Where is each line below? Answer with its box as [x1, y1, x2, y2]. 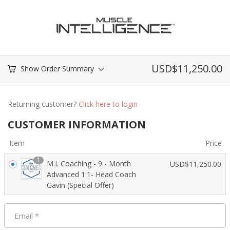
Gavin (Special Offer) [47, 180, 114, 190]
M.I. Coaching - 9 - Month [47, 159, 131, 169]
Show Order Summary [21, 64, 94, 74]
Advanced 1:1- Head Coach [47, 169, 136, 180]
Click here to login [79, 99, 138, 109]
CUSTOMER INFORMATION [8, 118, 146, 132]
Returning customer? [8, 99, 79, 109]
